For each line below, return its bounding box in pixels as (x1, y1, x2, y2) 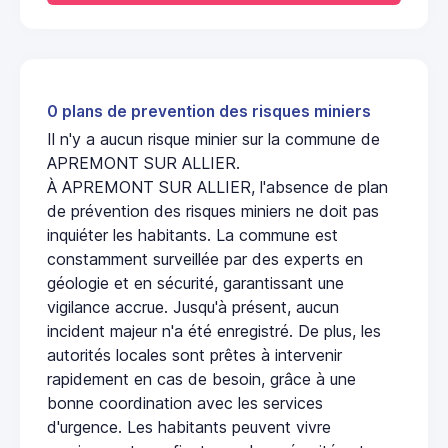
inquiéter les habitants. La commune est (47, 224, 338, 245)
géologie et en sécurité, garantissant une (47, 272, 344, 293)
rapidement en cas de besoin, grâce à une (47, 368, 356, 389)
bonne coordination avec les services (47, 392, 323, 413)
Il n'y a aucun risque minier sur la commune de (47, 128, 380, 149)
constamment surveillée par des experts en (47, 248, 363, 269)
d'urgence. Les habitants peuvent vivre (47, 416, 331, 437)
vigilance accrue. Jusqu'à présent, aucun (47, 296, 339, 317)
